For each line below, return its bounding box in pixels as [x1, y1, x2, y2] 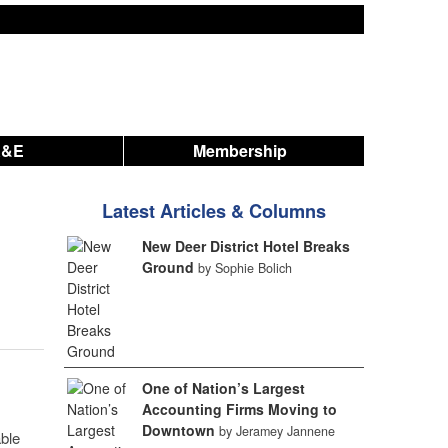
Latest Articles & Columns [101, 198, 326, 224]
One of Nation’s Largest [141, 378, 305, 398]
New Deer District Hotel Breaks [141, 236, 350, 256]
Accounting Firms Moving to [141, 399, 337, 419]
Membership [193, 139, 288, 162]
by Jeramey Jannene [218, 422, 335, 440]
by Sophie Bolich [197, 259, 292, 277]
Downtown [141, 420, 215, 440]
